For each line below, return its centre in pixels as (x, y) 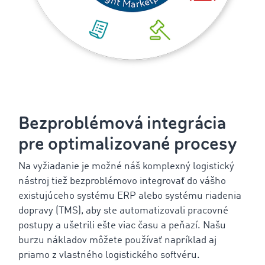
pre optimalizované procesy (127, 144)
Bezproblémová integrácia (122, 124)
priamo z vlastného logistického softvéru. (109, 256)
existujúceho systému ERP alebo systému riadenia (130, 196)
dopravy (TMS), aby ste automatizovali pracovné (123, 211)
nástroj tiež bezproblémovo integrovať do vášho (122, 182)
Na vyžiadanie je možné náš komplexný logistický (126, 167)
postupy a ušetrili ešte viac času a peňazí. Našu (122, 226)
